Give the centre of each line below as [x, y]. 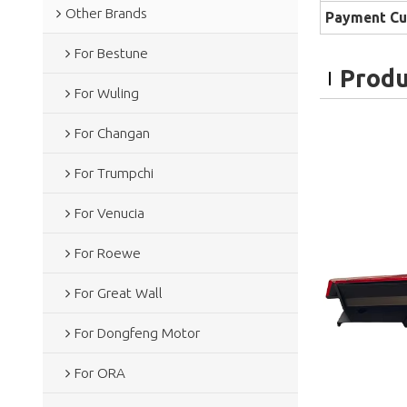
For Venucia [109, 213]
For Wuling [106, 93]
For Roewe [107, 253]
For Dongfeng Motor [137, 333]
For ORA [99, 372]
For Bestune [111, 53]
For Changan [112, 133]
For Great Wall [118, 293]
